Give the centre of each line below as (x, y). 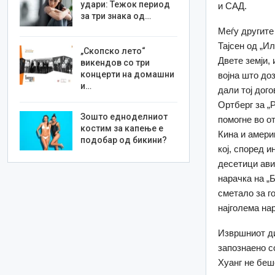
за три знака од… (116, 16)
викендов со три (115, 62)
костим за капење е (122, 128)
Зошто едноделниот (124, 116)
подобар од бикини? (124, 140)
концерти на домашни (128, 74)
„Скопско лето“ (113, 51)
